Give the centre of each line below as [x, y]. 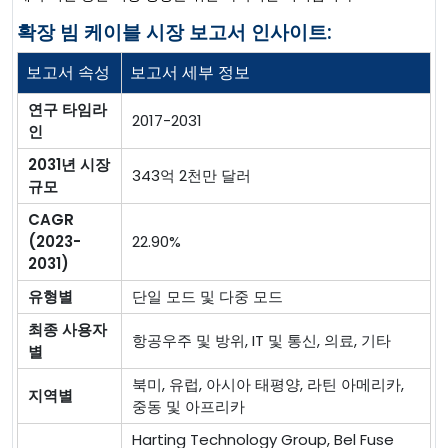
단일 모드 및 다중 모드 [207, 297]
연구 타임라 [67, 110]
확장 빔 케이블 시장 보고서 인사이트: [174, 33]
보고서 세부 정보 [190, 73]
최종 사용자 [67, 330]
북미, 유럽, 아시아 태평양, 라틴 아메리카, [268, 385]
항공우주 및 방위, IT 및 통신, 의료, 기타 [261, 341]
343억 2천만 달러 [191, 176]
